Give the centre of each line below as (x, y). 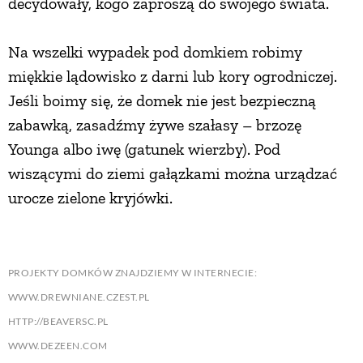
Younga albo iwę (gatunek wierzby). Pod (144, 149)
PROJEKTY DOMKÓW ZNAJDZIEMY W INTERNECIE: (133, 272)
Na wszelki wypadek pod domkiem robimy (155, 51)
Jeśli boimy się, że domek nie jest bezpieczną (162, 100)
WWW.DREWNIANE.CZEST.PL (79, 297)
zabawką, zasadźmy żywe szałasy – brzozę (155, 124)
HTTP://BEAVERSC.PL (58, 321)
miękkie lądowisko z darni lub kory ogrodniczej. (173, 76)
